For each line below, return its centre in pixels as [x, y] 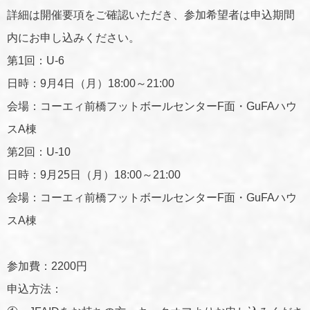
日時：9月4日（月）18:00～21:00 [91, 83]
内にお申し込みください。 [73, 37]
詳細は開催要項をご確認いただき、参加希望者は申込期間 [151, 15]
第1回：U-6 [36, 60]
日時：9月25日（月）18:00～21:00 [94, 174]
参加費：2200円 [47, 266]
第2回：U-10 [39, 152]
